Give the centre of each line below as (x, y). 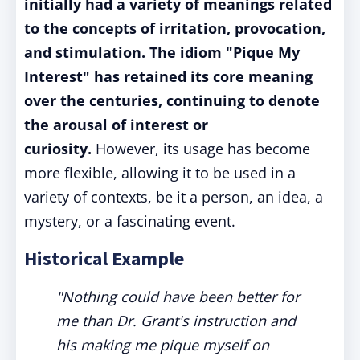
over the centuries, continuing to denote (172, 100)
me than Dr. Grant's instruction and (176, 321)
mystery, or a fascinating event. (130, 221)
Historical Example (104, 258)
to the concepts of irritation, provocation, (175, 28)
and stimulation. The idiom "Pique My (162, 52)
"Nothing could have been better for (178, 297)
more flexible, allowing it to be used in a (160, 173)
